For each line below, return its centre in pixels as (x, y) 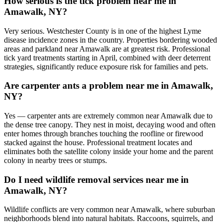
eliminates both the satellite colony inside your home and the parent (109, 151)
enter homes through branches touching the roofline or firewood (104, 134)
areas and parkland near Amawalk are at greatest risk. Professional (107, 49)
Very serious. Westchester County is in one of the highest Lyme (103, 31)
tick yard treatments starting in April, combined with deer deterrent (107, 57)
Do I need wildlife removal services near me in (96, 179)
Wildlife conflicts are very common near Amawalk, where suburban (110, 210)
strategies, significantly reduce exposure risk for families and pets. (106, 66)
